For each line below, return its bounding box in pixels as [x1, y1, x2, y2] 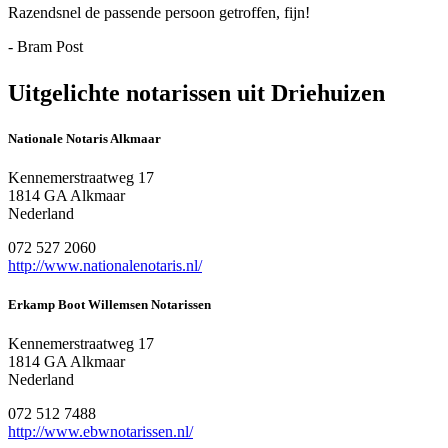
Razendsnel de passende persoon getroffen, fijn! [8, 3, 310, 21]
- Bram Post [8, 37, 83, 55]
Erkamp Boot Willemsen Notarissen [8, 297, 211, 313]
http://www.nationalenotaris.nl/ [8, 257, 202, 275]
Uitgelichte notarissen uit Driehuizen [8, 79, 385, 106]
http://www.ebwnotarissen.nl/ [8, 423, 193, 441]
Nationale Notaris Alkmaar [8, 130, 161, 146]
